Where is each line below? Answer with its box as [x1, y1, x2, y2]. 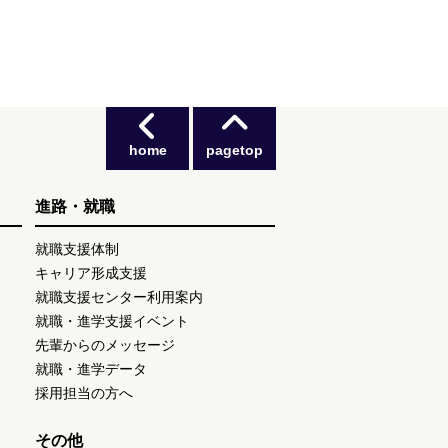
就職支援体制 [35, 241, 119, 258]
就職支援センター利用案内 [35, 289, 203, 306]
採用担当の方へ [35, 385, 133, 402]
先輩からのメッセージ [35, 337, 175, 354]
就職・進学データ [35, 361, 147, 378]
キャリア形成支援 [35, 265, 147, 282]
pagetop [206, 142, 263, 159]
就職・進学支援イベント [35, 313, 189, 330]
